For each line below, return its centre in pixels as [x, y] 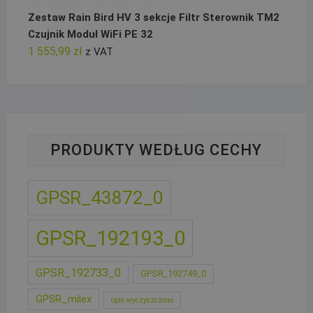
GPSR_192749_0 [173, 273]
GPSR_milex [63, 299]
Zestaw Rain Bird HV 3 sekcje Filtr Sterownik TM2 [153, 17]
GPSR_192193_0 [110, 238]
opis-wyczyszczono [142, 300]
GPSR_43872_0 [99, 197]
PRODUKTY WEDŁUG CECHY [156, 150]
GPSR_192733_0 [78, 272]
